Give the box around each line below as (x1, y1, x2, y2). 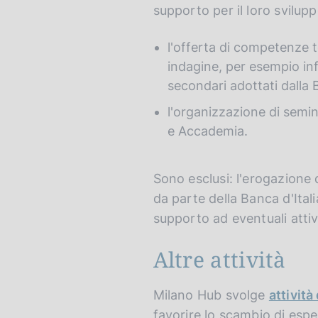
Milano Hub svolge (153, 287, 269, 303)
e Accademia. (167, 124, 248, 139)
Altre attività (153, 245, 286, 275)
